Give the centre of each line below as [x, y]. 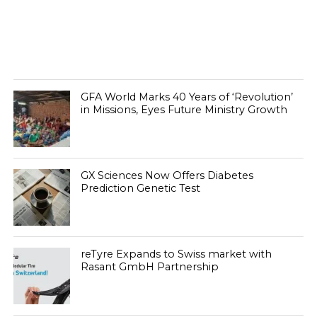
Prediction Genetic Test [140, 188]
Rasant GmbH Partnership [149, 267]
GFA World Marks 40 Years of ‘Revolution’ [186, 97]
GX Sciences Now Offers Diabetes [167, 175]
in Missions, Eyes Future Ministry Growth [184, 110]
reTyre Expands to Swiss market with [176, 254]
